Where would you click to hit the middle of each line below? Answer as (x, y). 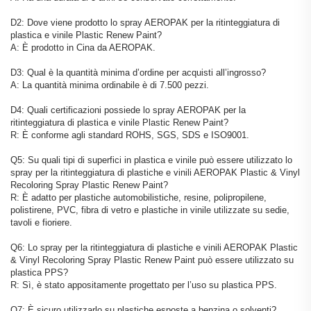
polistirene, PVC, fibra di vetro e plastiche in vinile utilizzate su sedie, (150, 210)
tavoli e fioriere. (41, 223)
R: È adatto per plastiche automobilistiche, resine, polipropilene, (138, 198)
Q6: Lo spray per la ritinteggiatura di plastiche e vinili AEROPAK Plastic (154, 248)
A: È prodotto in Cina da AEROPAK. (83, 48)
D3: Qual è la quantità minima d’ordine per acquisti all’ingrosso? (138, 73)
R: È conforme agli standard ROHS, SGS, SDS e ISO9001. (130, 135)
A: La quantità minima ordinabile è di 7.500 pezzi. (110, 85)
